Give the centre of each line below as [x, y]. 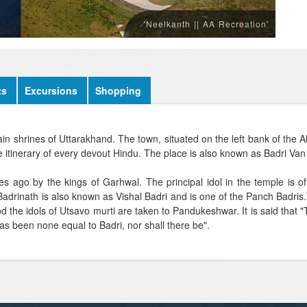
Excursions [51, 90]
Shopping [118, 90]
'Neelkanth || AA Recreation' [207, 23]
